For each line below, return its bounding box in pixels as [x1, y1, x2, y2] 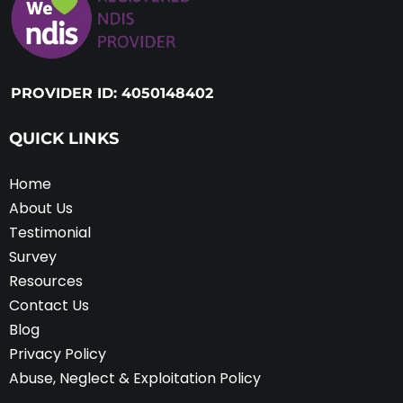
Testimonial [9, 221, 91, 243]
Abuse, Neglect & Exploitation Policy [9, 367, 261, 389]
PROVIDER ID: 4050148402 [11, 84, 213, 102]
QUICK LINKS [9, 128, 119, 148]
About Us [9, 197, 73, 219]
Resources [9, 270, 83, 291]
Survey [9, 246, 57, 267]
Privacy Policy [9, 343, 106, 364]
